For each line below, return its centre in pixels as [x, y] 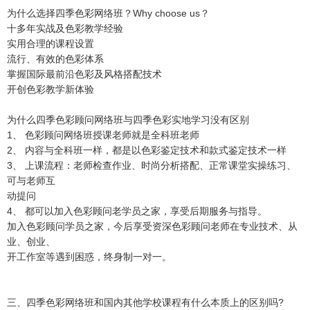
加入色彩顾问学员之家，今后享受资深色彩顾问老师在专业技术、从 [152, 226]
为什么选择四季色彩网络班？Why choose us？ [108, 13]
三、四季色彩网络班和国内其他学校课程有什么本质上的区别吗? [145, 302]
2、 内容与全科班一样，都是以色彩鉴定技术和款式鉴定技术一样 [147, 150]
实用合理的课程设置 [51, 43]
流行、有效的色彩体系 [55, 58]
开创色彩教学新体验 [51, 89]
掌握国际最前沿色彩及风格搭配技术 [84, 74]
